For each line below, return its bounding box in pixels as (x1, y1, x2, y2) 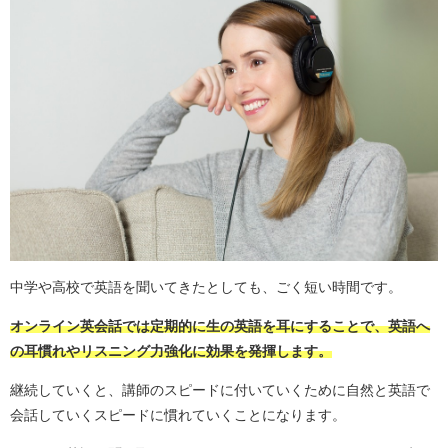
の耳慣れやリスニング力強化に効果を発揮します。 (10, 344, 332, 359)
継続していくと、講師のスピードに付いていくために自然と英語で (10, 383, 430, 398)
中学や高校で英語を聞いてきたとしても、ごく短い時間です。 (10, 280, 402, 295)
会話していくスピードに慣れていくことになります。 (10, 408, 346, 423)
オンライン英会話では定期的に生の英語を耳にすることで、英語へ (10, 319, 430, 334)
